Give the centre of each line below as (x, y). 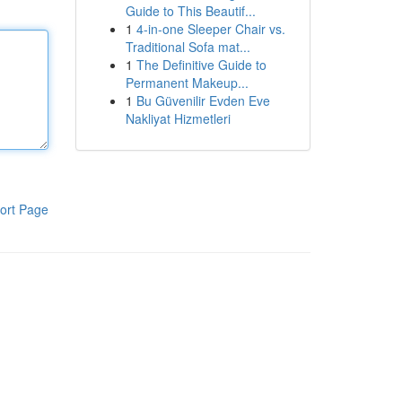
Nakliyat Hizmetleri (178, 118)
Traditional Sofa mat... (188, 47)
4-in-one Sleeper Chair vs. (210, 29)
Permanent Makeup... (187, 83)
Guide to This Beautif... (190, 11)
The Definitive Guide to (201, 65)
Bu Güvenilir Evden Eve (203, 100)
